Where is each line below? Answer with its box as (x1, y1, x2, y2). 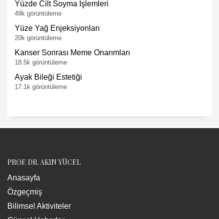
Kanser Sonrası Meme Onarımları (15, 48, 130, 57)
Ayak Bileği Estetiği (15, 72, 82, 81)
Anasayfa (7, 173, 40, 182)
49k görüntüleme (15, 9, 62, 17)
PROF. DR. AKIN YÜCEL (7, 157, 81, 167)
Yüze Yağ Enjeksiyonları (15, 23, 100, 32)
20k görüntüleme (15, 34, 62, 42)
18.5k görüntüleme (15, 58, 67, 66)
